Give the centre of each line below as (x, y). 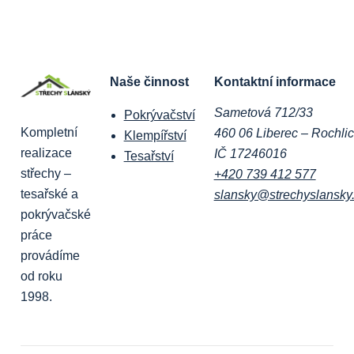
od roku (41, 277)
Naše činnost (149, 81)
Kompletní (49, 133)
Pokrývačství (159, 115)
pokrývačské (56, 215)
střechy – (46, 174)
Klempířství (155, 135)
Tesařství (149, 156)
